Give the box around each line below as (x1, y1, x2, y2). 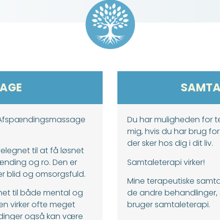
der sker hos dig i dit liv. (127, 137, 213, 149)
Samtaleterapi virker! (127, 156, 205, 168)
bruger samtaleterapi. (127, 199, 210, 211)
